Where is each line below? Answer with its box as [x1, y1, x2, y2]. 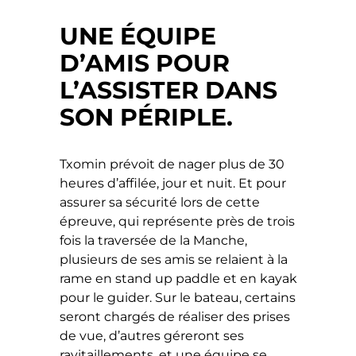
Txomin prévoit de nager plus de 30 [60, 157, 285, 172]
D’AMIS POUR [60, 48, 230, 78]
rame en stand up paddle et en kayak [60, 271, 298, 286]
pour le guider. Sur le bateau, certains [60, 290, 296, 305]
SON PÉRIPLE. [60, 103, 234, 132]
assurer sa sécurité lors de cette [60, 195, 261, 210]
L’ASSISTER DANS [60, 75, 278, 105]
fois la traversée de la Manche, [60, 233, 248, 248]
